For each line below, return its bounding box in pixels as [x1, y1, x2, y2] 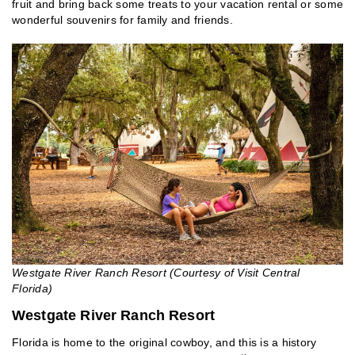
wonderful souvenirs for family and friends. [12, 13, 233, 27]
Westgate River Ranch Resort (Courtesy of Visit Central [12, 265, 300, 279]
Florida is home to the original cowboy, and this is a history [12, 335, 317, 349]
